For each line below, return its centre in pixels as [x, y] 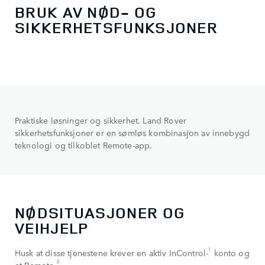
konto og [230, 253]
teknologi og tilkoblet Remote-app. [84, 145]
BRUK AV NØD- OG [86, 12]
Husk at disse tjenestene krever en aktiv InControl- [112, 253]
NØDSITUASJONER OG [100, 213]
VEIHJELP [52, 228]
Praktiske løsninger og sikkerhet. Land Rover [101, 120]
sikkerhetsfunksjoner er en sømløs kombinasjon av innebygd [132, 132]
